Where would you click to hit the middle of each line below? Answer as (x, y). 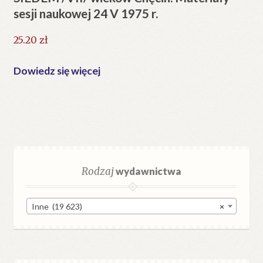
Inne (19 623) (57, 207)
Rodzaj (98, 171)
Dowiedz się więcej (57, 71)
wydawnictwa (148, 171)
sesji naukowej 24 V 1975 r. (85, 13)
